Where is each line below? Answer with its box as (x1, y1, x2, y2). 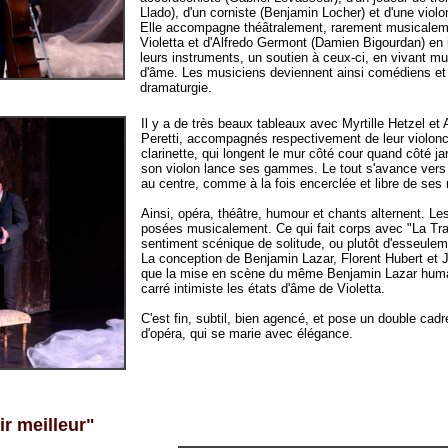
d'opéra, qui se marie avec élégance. (141, 326, 354, 342)
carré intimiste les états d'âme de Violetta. (141, 281, 386, 297)
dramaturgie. (140, 80, 213, 96)
